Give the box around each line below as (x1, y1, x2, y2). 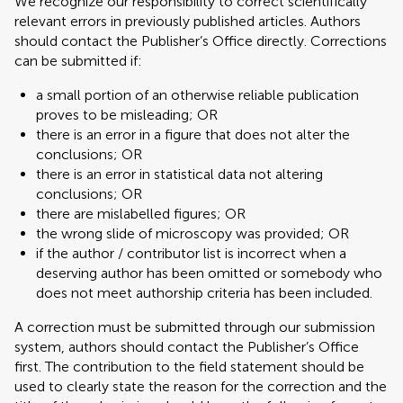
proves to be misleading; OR (36, 106, 218, 123)
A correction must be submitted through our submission (14, 318, 375, 336)
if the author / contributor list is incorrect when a (36, 245, 346, 262)
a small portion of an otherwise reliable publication (36, 86, 359, 103)
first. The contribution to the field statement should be (14, 358, 364, 375)
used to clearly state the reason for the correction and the (14, 378, 387, 395)
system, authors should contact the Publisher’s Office (14, 338, 359, 355)
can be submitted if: (14, 52, 142, 69)
